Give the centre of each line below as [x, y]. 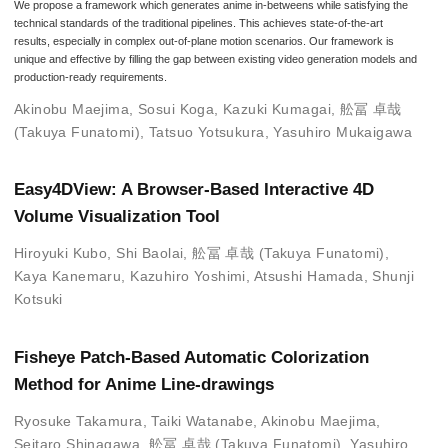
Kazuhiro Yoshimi [188, 276]
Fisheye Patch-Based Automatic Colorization [191, 358]
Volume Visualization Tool [116, 217]
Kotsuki [38, 299]
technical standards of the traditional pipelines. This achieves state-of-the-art [198, 22]
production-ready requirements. [90, 76]
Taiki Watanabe [202, 421]
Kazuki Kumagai [277, 108]
